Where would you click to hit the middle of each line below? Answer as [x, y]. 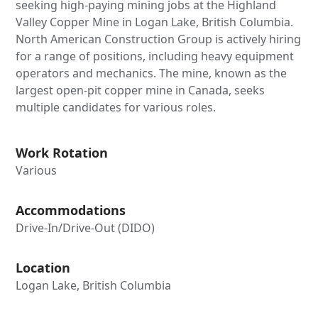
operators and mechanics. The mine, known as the [152, 73]
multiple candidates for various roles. [116, 107]
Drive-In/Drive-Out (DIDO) [86, 227]
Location [43, 267]
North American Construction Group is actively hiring [159, 39]
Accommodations [71, 210]
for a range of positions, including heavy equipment [155, 56]
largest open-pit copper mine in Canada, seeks [141, 90]
